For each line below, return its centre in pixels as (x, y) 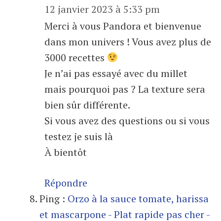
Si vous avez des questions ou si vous (127, 121)
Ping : (54, 199)
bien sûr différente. (87, 105)
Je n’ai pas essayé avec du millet (116, 73)
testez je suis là (79, 136)
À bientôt (66, 152)
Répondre (66, 183)
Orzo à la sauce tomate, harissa (138, 199)
